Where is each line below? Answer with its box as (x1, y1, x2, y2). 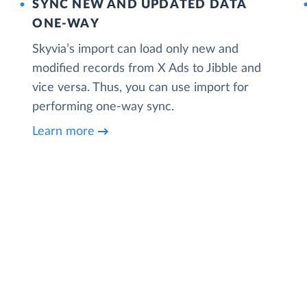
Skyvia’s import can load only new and (32, 42, 239, 56)
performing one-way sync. (32, 100, 175, 113)
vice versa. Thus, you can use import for (32, 81, 249, 94)
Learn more (32, 125, 95, 138)
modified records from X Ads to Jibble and (32, 62, 262, 75)
